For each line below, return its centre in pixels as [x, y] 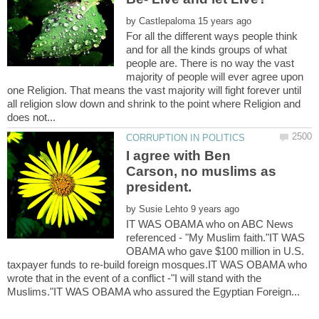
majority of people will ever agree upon [215, 77]
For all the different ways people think [212, 36]
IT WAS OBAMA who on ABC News [210, 224]
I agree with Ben [179, 156]
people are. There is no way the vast [210, 63]
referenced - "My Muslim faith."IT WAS [216, 238]
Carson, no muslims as [202, 172]
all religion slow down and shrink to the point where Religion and [154, 104]
